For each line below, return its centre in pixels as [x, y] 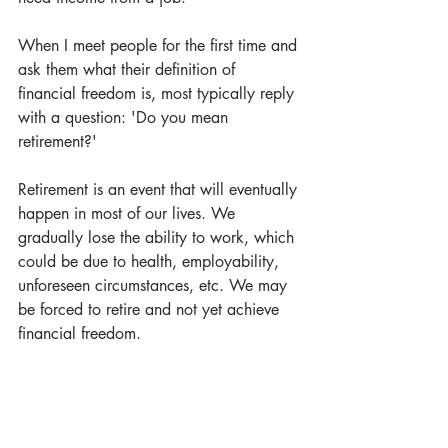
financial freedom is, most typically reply [158, 93]
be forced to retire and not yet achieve [151, 309]
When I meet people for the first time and [160, 45]
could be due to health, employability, [151, 261]
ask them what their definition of [129, 69]
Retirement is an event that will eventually [160, 189]
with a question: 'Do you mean [125, 117]
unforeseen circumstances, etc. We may [155, 285]
